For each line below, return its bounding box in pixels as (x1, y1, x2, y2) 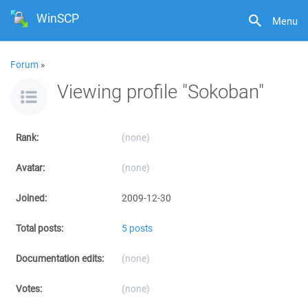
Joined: (16, 192, 47, 204)
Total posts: (16, 222, 63, 234)
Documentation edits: (16, 252, 104, 265)
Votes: (16, 283, 42, 295)
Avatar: (16, 162, 45, 174)
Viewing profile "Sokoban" (57, 78, 264, 104)
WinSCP (36, 10, 80, 27)
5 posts (122, 222, 153, 234)
